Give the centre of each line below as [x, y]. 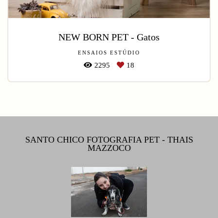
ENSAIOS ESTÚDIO [109, 53]
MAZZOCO [109, 148]
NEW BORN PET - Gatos [109, 37]
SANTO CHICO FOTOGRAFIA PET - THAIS [109, 139]
